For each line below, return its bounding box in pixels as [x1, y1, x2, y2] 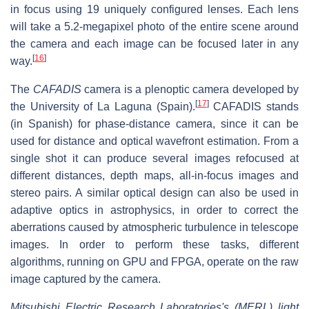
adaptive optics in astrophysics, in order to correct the [10, 203, 299, 216]
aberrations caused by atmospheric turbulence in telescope [10, 221, 299, 233]
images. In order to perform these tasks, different [10, 238, 299, 250]
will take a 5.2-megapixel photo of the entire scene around [10, 20, 299, 32]
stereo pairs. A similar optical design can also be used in [10, 186, 299, 199]
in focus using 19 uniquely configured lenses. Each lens [10, 3, 299, 15]
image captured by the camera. [10, 272, 161, 285]
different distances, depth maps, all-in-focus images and [10, 169, 299, 181]
